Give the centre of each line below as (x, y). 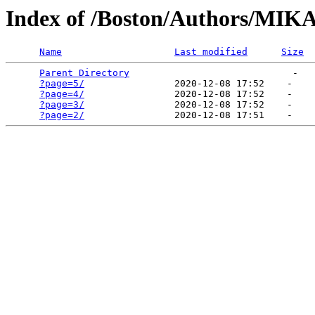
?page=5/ (62, 84)
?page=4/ (62, 94)
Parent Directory (84, 73)
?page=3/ (62, 105)
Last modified (211, 52)
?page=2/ (62, 115)
